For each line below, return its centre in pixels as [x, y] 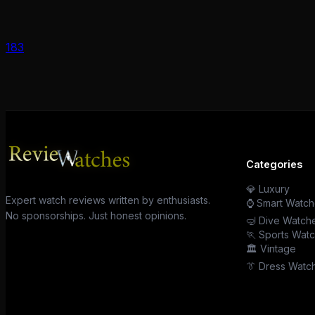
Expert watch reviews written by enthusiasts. [108, 200]
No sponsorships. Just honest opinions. [96, 216]
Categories [274, 165]
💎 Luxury [268, 189]
